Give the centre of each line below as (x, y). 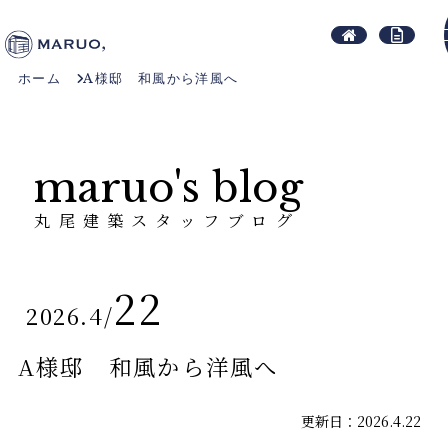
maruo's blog (169, 188)
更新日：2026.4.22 (361, 421)
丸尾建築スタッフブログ (167, 220)
